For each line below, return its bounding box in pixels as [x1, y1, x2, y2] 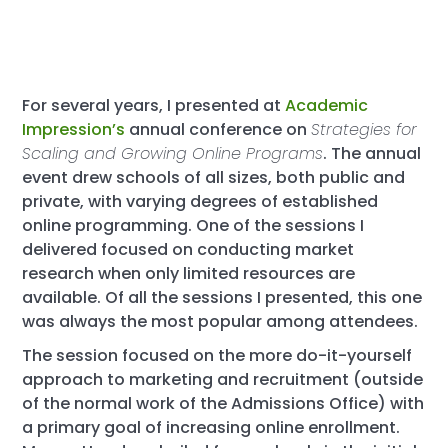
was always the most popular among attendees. [22, 310, 419, 333]
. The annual [323, 142, 422, 165]
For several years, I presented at [22, 94, 286, 117]
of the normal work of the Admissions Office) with [22, 392, 425, 415]
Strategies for [311, 118, 418, 141]
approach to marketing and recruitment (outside [22, 368, 424, 391]
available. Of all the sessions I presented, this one [22, 286, 423, 309]
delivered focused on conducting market [22, 238, 355, 261]
